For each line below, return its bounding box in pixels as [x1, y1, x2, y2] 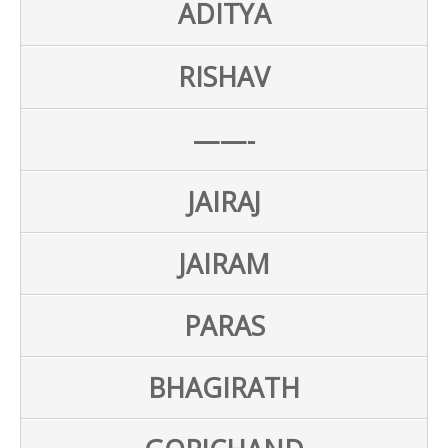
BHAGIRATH [148, 369, 300, 406]
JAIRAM [178, 245, 270, 282]
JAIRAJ [187, 183, 261, 220]
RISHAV [178, 58, 270, 95]
